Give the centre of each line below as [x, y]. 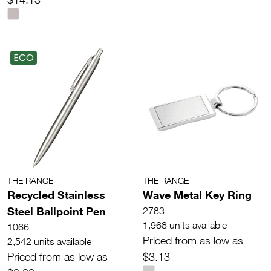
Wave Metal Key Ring [197, 195]
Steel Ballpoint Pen [57, 211]
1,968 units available [185, 225]
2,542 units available [49, 241]
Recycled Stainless [56, 195]
